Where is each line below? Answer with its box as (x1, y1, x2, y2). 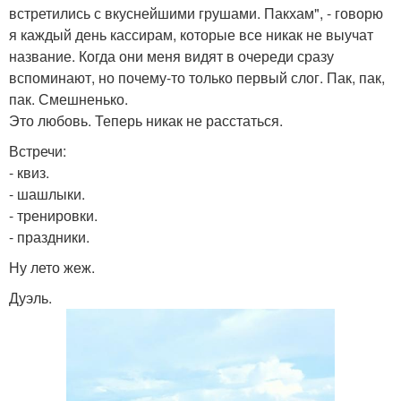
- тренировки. (9, 205, 98, 226)
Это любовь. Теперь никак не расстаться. (9, 110, 283, 132)
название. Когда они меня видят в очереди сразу (9, 46, 334, 67)
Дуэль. (9, 287, 52, 309)
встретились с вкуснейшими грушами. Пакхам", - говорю (9, 3, 383, 24)
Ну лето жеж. (9, 257, 95, 278)
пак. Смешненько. (9, 89, 128, 110)
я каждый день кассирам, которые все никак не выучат (9, 24, 373, 46)
